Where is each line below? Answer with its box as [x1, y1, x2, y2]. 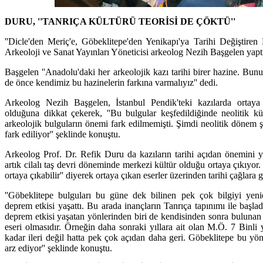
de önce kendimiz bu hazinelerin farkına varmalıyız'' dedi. [5, 77, 218, 87]
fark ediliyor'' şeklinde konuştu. [5, 129, 120, 139]
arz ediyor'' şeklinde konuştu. [5, 242, 112, 253]
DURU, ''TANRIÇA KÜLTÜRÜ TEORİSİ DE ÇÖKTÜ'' [5, 16, 235, 26]
